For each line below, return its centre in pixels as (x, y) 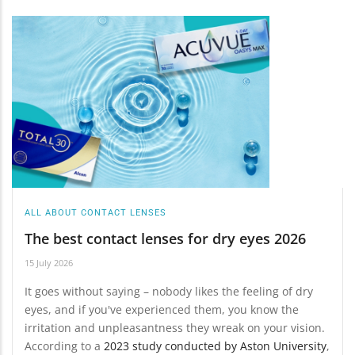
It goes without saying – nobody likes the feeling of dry (169, 292)
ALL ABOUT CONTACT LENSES (95, 213)
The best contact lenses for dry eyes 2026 (165, 238)
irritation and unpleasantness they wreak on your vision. (175, 328)
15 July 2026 (49, 263)
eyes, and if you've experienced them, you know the (162, 310)
